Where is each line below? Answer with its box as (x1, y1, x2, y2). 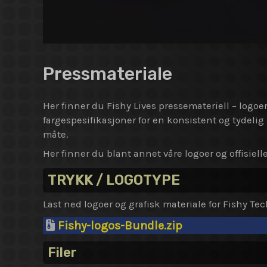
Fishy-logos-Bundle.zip (58, 218, 182, 232)
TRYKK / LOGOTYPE (48, 172, 180, 189)
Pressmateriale (43, 63, 172, 85)
